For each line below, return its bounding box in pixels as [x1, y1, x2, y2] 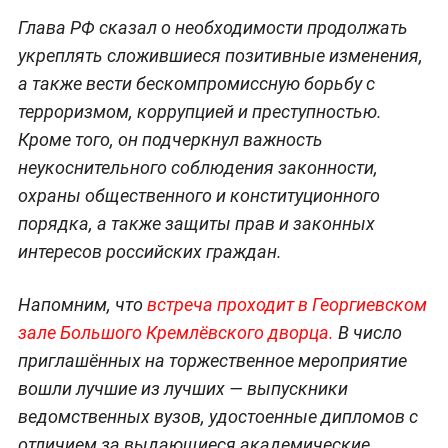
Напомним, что [17, 293, 147, 315]
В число [333, 321, 402, 343]
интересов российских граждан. [17, 240, 282, 262]
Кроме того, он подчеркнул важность [17, 128, 323, 150]
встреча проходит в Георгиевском [146, 293, 427, 315]
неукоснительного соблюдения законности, [17, 156, 378, 178]
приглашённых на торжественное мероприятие [17, 349, 407, 371]
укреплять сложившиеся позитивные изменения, [17, 44, 423, 66]
